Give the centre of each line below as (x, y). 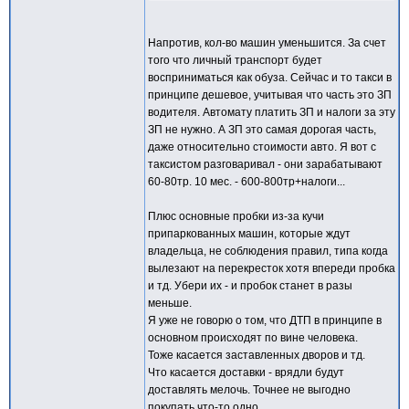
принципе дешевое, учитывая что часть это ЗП (270, 95)
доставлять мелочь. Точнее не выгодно (249, 390)
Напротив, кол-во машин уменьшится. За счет (267, 43)
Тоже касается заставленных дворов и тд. (257, 355)
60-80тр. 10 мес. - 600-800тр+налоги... (246, 182)
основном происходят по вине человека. (253, 338)
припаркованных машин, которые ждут (249, 234)
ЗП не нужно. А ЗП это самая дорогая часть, (262, 130)
